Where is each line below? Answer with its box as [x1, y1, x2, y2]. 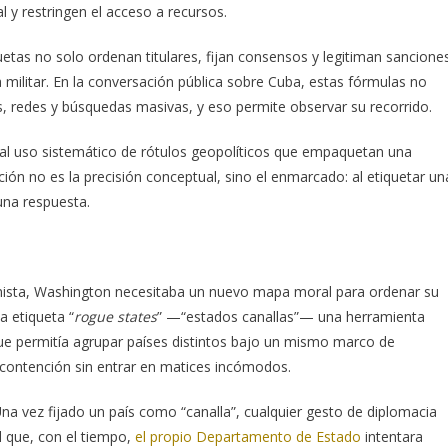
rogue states [74, 306, 157, 326]
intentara [361, 426, 423, 446]
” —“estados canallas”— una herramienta [157, 306, 425, 326]
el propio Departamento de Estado [135, 426, 361, 446]
